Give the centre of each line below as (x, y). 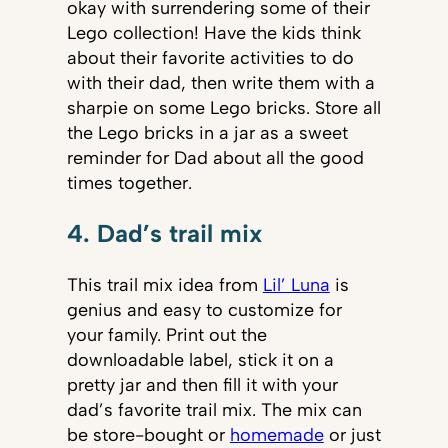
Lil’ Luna (296, 284)
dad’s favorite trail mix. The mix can (214, 409)
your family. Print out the (166, 334)
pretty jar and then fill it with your (202, 384)
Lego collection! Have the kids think (213, 32)
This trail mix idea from (164, 284)
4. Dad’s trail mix (164, 234)
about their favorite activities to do (210, 57)
